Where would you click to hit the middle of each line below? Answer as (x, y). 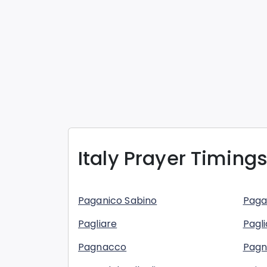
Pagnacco (103, 247)
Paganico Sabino (118, 201)
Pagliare (98, 224)
